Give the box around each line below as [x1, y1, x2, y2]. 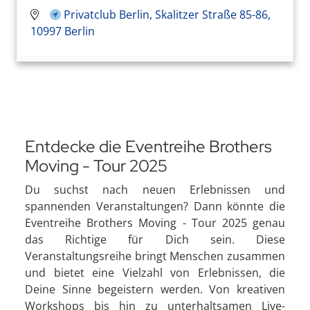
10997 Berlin [30, 23, 95, 39]
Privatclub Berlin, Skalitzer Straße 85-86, [64, 6, 271, 22]
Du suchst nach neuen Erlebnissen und [25, 182, 285, 198]
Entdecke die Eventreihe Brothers [25, 136, 272, 158]
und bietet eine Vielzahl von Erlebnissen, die [25, 265, 285, 281]
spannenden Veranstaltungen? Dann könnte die [25, 199, 285, 215]
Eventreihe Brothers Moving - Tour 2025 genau [25, 215, 285, 231]
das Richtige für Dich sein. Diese [25, 232, 285, 248]
